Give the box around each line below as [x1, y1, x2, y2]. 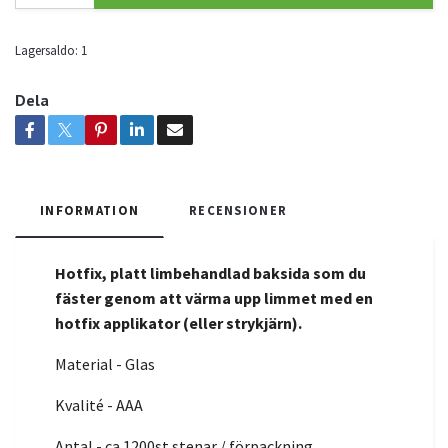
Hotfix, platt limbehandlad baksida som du [55, 262, 366, 283]
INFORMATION [40, 201, 140, 218]
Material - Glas [55, 353, 155, 374]
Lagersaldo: [15, 41, 78, 58]
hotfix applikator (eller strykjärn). [55, 312, 302, 333]
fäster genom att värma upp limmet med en [55, 287, 373, 308]
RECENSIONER [189, 201, 288, 218]
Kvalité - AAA [55, 394, 143, 415]
